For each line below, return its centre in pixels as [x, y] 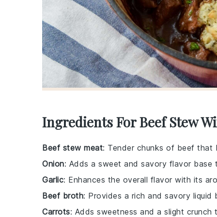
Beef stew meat [72, 147]
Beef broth [63, 195]
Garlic [53, 179]
